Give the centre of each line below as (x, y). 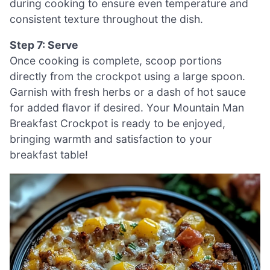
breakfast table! (49, 155)
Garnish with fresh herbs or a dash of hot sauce (128, 92)
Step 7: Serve (44, 45)
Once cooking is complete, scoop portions (116, 61)
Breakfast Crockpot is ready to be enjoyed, (118, 124)
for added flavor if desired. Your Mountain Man (127, 108)
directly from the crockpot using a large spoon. (127, 77)
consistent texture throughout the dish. (106, 19)
